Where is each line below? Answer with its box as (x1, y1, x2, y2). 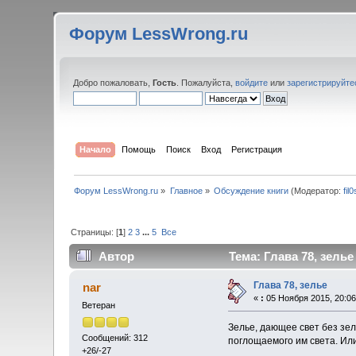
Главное (169, 185, 203, 195)
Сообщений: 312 (82, 332, 149, 342)
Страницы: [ (71, 226, 119, 237)
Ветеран (82, 300, 116, 311)
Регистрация (230, 144, 282, 154)
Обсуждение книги (214, 185, 289, 195)
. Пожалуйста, (176, 78, 236, 87)
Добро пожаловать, (73, 78, 153, 87)
